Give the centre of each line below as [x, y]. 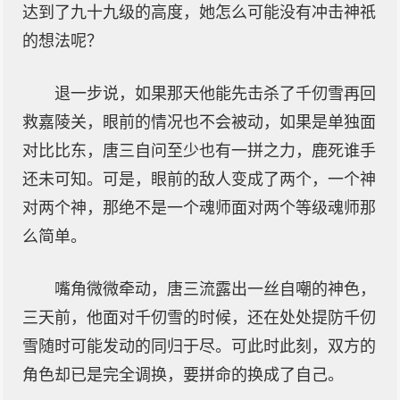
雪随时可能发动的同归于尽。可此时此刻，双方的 [199, 346]
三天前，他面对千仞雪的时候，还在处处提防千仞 [199, 318]
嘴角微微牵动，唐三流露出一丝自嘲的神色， [215, 289]
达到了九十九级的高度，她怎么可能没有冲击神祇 [199, 12]
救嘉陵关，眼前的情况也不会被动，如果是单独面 [199, 122]
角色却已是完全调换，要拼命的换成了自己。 [183, 375]
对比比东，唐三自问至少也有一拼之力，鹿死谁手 [199, 151]
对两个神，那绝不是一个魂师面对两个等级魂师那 [199, 208]
